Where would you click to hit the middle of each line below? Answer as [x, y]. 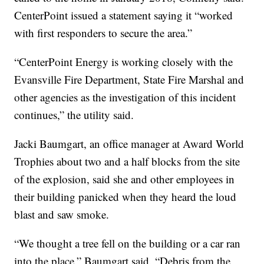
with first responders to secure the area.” [103, 32]
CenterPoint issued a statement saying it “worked [124, 15]
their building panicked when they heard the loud [126, 196]
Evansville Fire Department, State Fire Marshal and [129, 79]
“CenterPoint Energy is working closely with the [124, 61]
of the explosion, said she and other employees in [125, 179]
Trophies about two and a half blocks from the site [127, 161]
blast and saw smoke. [62, 214]
